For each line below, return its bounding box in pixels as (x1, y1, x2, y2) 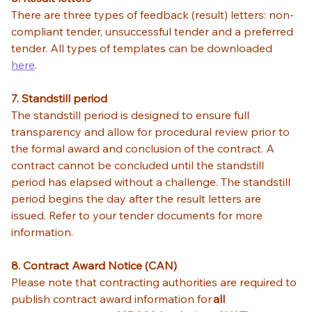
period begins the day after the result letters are (11, 191, 265, 205)
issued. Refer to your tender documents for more (11, 208, 266, 222)
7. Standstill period (11, 91, 108, 105)
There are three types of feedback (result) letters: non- (11, 7, 295, 22)
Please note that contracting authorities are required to (11, 274, 300, 289)
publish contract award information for (11, 291, 214, 306)
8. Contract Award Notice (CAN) (11, 258, 178, 272)
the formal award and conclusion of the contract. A (11, 141, 278, 155)
